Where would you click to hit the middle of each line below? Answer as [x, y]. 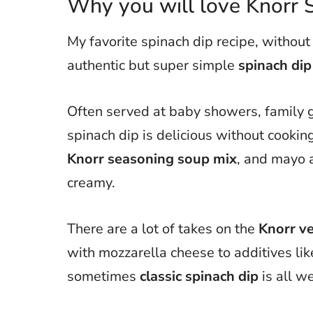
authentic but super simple [153, 65]
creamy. [91, 182]
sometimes [103, 276]
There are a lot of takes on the [163, 228]
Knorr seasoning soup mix [152, 159]
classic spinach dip [199, 276]
